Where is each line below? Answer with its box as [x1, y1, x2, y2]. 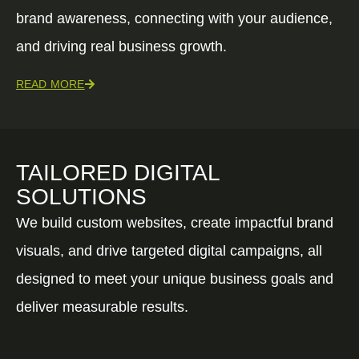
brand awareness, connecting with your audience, [16, 10, 333, 26]
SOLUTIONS [16, 184, 147, 209]
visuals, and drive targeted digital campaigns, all [16, 242, 322, 259]
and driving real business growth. [16, 38, 227, 54]
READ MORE [16, 77, 85, 91]
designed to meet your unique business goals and [16, 270, 333, 287]
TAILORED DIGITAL [16, 159, 220, 185]
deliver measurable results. [16, 298, 188, 315]
